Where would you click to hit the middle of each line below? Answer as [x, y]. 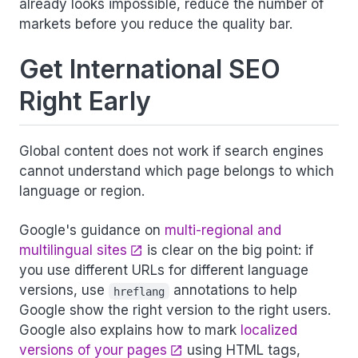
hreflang [139, 291]
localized [269, 330]
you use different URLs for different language [164, 270]
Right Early [85, 101]
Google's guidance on [92, 231]
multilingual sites [73, 251]
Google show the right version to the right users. [175, 310]
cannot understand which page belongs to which [177, 171]
